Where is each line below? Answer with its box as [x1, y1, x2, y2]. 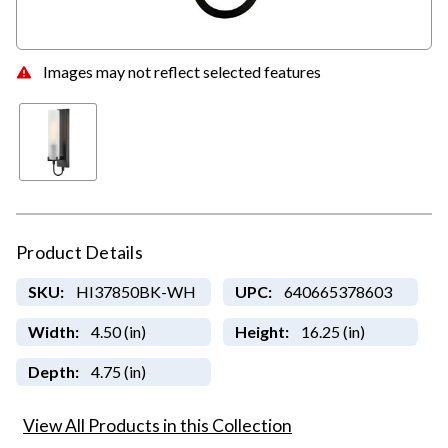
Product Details [16, 241, 143, 264]
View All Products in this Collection [23, 415, 292, 437]
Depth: [27, 362, 79, 382]
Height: [234, 322, 289, 342]
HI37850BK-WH [75, 282, 196, 302]
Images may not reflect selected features [43, 61, 321, 81]
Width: [27, 322, 79, 342]
